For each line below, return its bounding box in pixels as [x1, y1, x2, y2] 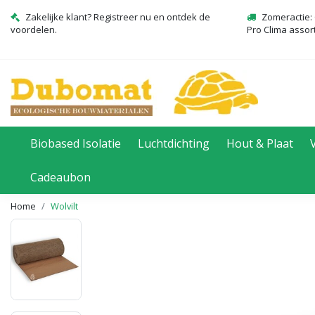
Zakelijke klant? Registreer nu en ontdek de [25, 11, 210, 23]
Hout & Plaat [226, 136, 293, 151]
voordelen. [11, 23, 57, 36]
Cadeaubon [30, 169, 91, 185]
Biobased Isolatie [30, 136, 121, 151]
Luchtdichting [138, 136, 210, 151]
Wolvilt [51, 200, 78, 212]
